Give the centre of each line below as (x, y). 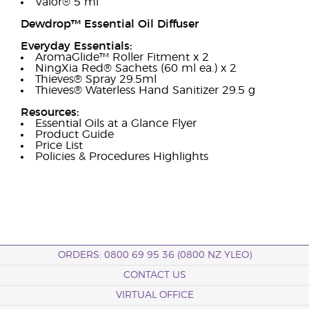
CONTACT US (154, 275)
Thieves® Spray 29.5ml (96, 79)
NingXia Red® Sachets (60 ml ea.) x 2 (136, 68)
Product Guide (74, 134)
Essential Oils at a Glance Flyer (116, 123)
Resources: (50, 112)
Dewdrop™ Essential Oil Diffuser (110, 24)
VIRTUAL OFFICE (154, 295)
